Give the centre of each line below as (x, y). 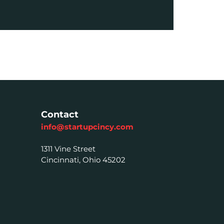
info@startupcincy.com (87, 127)
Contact (60, 114)
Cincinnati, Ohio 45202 (83, 160)
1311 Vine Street (68, 149)
